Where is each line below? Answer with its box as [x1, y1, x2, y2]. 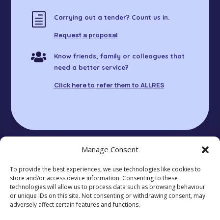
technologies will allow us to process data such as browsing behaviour [10, 183, 205, 191]
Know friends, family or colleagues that [54, 52, 185, 60]
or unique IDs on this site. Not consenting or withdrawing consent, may [10, 192, 205, 200]
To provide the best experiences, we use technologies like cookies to [10, 165, 201, 173]
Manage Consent [82, 144, 138, 154]
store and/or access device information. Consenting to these [10, 174, 178, 182]
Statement [22, 208, 57, 218]
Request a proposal [54, 30, 118, 39]
